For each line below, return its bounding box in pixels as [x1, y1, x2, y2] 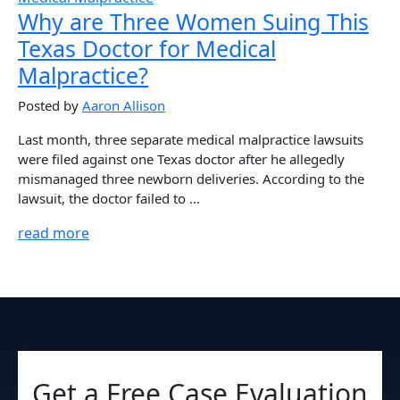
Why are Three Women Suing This [18, 5, 369, 37]
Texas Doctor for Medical [18, 32, 276, 63]
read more [18, 222, 89, 243]
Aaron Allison [82, 96, 165, 114]
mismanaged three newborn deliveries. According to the [18, 169, 364, 187]
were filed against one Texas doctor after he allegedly [18, 149, 345, 168]
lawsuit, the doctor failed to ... [18, 188, 200, 207]
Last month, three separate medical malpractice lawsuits [18, 129, 363, 148]
